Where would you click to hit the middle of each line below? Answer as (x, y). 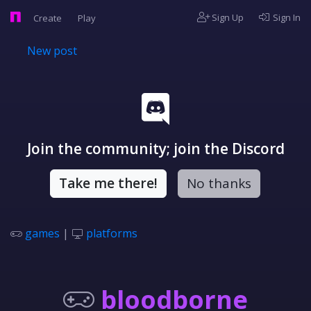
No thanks (219, 183)
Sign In (286, 17)
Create (49, 18)
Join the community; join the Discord (155, 149)
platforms (112, 233)
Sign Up (227, 17)
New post (52, 51)
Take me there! (108, 183)
